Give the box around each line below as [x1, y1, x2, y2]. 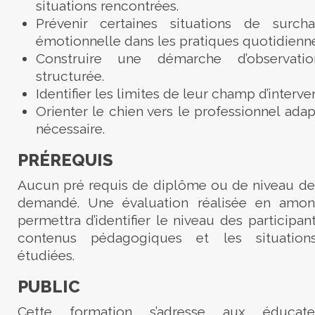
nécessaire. [35, 121, 105, 137]
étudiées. [17, 247, 75, 264]
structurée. [35, 68, 104, 84]
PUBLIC [17, 277, 80, 297]
